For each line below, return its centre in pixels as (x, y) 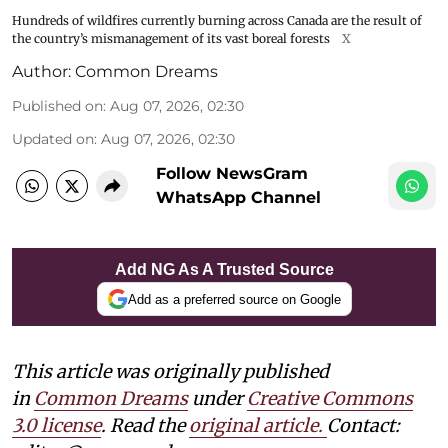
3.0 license (56, 426)
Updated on (53, 139)
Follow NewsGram (232, 174)
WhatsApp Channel (238, 198)
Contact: (363, 426)
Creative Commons (330, 399)
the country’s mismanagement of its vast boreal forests (171, 39)
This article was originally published (170, 372)
